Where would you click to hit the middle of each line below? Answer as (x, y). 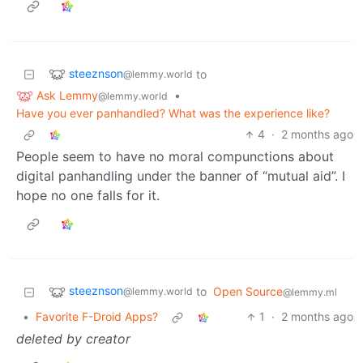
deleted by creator (73, 339)
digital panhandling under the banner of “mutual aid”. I (181, 176)
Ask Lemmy (67, 95)
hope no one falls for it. (88, 196)
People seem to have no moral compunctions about (175, 157)
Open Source (248, 292)
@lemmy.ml (310, 293)
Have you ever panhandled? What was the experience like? (173, 113)
